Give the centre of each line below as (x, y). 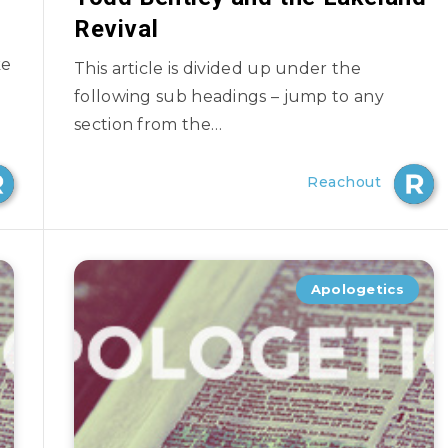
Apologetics (357, 289)
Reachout (344, 182)
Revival (116, 29)
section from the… (148, 124)
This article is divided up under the (217, 68)
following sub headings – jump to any (229, 96)
